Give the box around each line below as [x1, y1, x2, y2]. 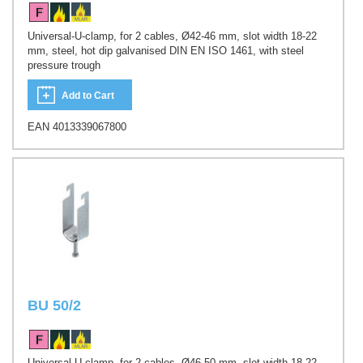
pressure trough [28, 58, 100, 71]
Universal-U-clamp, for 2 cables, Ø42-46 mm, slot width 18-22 [28, 29, 317, 42]
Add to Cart [62, 90, 114, 102]
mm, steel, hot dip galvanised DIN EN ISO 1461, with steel [28, 44, 304, 57]
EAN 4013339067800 [28, 121, 126, 134]
